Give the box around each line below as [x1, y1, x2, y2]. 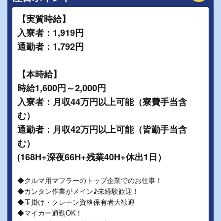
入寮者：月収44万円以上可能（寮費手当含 [17, 95, 187, 108]
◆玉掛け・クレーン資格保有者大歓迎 [17, 197, 135, 207]
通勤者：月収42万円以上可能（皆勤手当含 [17, 123, 187, 136]
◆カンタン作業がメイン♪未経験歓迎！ [17, 186, 139, 196]
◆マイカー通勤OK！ [17, 208, 82, 218]
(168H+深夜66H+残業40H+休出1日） [17, 150, 166, 163]
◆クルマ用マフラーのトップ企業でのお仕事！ [17, 175, 162, 185]
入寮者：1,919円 [17, 26, 84, 39]
